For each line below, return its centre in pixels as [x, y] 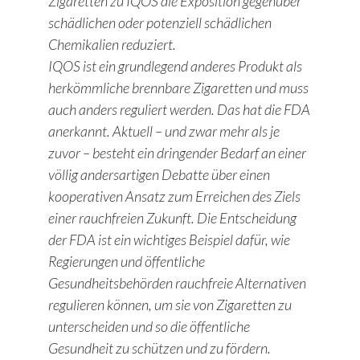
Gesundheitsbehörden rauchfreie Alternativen [177, 283]
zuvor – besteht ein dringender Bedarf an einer [177, 153]
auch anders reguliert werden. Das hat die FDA [179, 110]
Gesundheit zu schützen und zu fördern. [160, 348]
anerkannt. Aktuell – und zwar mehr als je [164, 131]
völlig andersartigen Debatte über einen [159, 175]
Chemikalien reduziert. [112, 45]
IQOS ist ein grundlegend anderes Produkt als [175, 66]
